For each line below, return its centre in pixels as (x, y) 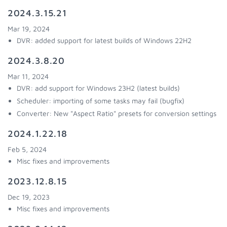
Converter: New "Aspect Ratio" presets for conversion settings (117, 113)
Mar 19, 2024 (29, 29)
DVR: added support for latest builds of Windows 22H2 (104, 40)
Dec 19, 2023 (29, 197)
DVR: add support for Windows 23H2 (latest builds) (98, 88)
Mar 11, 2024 (28, 76)
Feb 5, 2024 (27, 149)
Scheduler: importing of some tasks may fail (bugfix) (101, 101)
